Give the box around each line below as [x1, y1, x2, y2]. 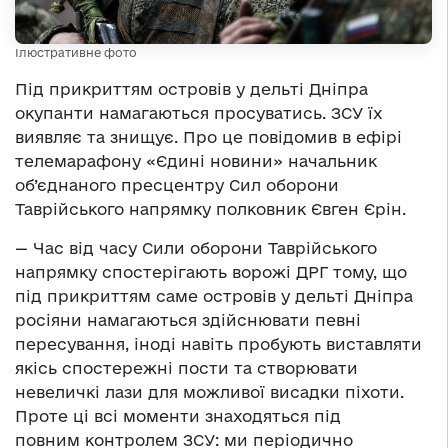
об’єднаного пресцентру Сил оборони [15, 175, 339, 194]
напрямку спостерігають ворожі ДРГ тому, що [15, 262, 407, 281]
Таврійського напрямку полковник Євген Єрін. [15, 199, 406, 218]
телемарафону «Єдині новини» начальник [15, 151, 377, 170]
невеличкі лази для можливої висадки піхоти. [15, 382, 404, 401]
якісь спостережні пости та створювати [15, 358, 358, 377]
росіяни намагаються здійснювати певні [15, 310, 361, 329]
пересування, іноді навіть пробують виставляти [15, 334, 422, 353]
